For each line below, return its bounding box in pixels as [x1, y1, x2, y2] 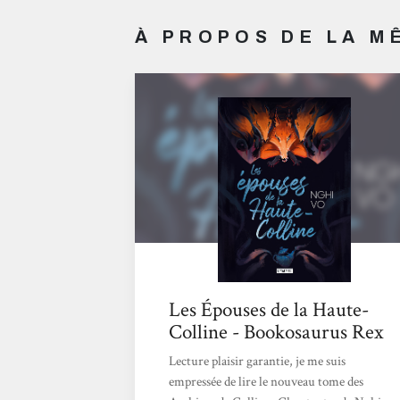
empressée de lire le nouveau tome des [168, 372, 363, 390]
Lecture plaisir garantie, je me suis [168, 352, 346, 370]
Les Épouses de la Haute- [168, 296, 369, 323]
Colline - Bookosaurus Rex [168, 319, 383, 346]
